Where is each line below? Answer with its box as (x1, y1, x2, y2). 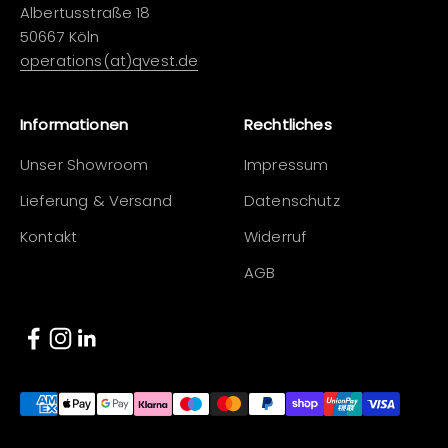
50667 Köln (20, 26, 100, 47)
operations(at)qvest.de (20, 50, 199, 71)
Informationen (20, 114, 128, 135)
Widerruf (244, 226, 307, 247)
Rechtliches (244, 114, 332, 135)
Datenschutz (244, 190, 340, 211)
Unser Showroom (20, 154, 149, 175)
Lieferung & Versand (20, 190, 172, 211)
